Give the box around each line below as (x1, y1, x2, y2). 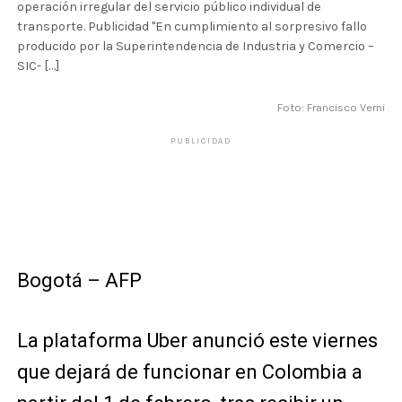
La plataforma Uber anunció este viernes (16, 329, 378, 352)
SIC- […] (16, 58, 59, 74)
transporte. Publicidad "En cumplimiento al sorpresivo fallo (16, 19, 367, 34)
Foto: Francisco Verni (277, 100, 386, 114)
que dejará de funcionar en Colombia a (16, 361, 363, 383)
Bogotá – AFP (16, 269, 142, 292)
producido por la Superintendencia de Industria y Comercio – (16, 39, 374, 54)
